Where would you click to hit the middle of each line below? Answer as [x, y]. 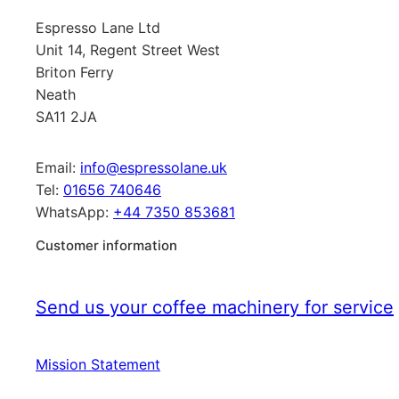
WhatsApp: [74, 212]
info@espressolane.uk [154, 167]
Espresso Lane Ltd [98, 27]
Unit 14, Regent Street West [128, 49]
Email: [58, 167]
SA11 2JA [66, 116]
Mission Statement [98, 364]
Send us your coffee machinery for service [215, 307]
